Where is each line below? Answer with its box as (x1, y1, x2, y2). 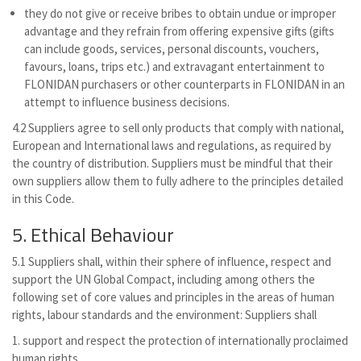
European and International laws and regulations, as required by (12, 138, 331, 153)
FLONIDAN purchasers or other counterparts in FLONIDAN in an (24, 77, 345, 92)
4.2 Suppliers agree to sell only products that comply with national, (12, 120, 344, 135)
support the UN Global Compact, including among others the (12, 272, 315, 287)
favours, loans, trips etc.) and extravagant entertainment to (24, 59, 325, 74)
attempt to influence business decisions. (24, 94, 230, 110)
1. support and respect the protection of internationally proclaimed (12, 333, 348, 348)
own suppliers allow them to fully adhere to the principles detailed (12, 173, 343, 189)
